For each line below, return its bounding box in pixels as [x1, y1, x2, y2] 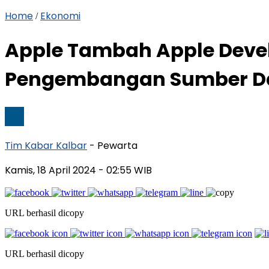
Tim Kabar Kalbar [5, 138, 87, 153]
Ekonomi [40, 9, 80, 23]
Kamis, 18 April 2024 [5, 163, 98, 177]
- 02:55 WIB [98, 163, 152, 177]
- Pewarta [89, 138, 138, 153]
